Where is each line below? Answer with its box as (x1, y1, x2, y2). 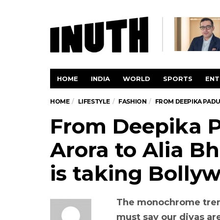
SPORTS (163, 75, 192, 82)
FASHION (118, 98, 147, 105)
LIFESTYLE (78, 98, 110, 105)
